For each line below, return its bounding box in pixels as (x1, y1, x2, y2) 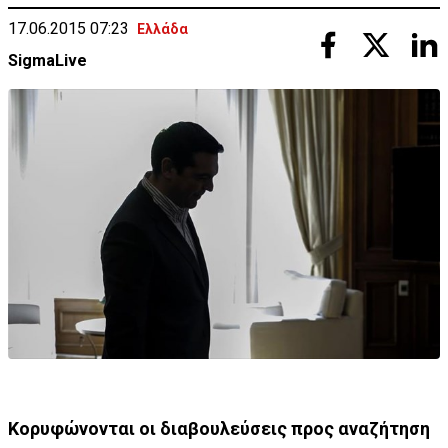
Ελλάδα (137, 21, 188, 37)
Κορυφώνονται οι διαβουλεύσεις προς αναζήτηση (8, 418, 430, 440)
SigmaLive (8, 51, 87, 70)
